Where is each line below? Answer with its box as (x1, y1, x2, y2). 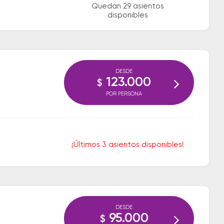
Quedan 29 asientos (91, 2, 164, 10)
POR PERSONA (106, 91, 142, 96)
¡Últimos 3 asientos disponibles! (71, 141, 184, 148)
